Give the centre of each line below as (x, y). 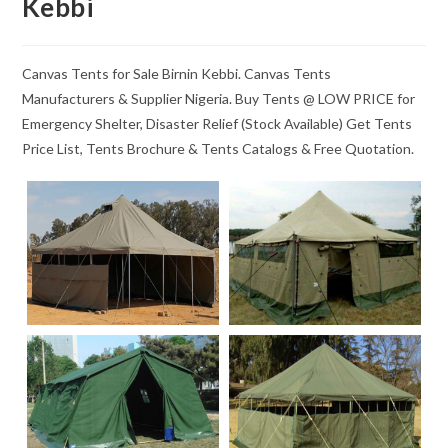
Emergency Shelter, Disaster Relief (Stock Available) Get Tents (217, 123)
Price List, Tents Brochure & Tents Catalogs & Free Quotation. (218, 148)
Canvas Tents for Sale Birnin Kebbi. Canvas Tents (177, 73)
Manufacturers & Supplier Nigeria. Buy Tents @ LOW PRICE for (219, 98)
